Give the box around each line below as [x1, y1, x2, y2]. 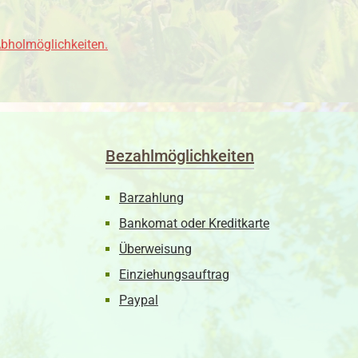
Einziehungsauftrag [119, 267, 229, 283]
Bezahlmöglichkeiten [105, 146, 254, 166]
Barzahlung [119, 190, 184, 206]
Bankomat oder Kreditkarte [119, 216, 269, 232]
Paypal [119, 292, 158, 308]
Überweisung [119, 241, 192, 257]
